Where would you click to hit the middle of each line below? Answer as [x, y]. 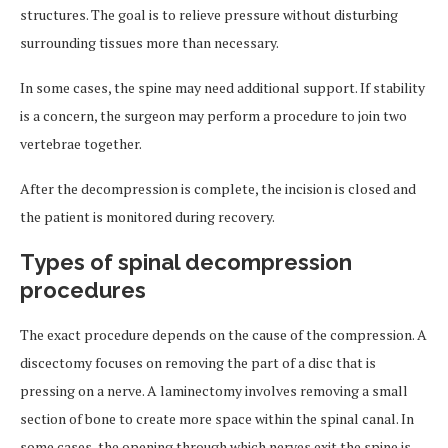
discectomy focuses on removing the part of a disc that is [198, 362]
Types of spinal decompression [186, 262]
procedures [83, 290]
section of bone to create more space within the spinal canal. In [217, 418]
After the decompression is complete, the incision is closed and [218, 188]
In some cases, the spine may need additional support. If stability [222, 87]
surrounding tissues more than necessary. [149, 42]
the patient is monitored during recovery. [147, 216]
